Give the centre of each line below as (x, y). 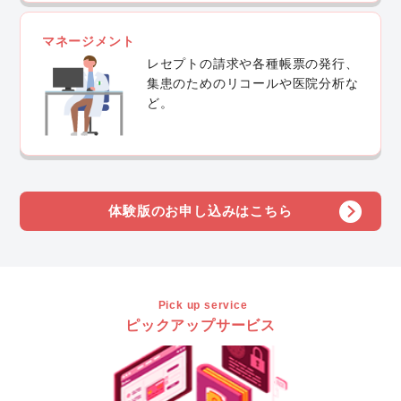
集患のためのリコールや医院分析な (252, 84)
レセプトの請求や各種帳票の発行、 (252, 64)
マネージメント (88, 41)
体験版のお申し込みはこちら (200, 211)
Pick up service (203, 305)
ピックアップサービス (200, 325)
